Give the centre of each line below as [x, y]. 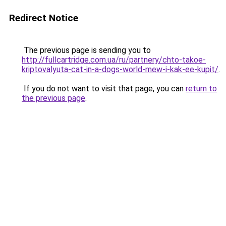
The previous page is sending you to [86, 50]
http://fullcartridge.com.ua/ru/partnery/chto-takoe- [114, 60]
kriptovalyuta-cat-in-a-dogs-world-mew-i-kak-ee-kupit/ [120, 69]
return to [201, 89]
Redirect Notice [44, 18]
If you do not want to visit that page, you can [104, 89]
